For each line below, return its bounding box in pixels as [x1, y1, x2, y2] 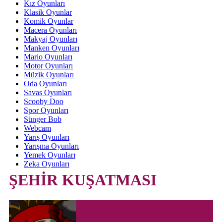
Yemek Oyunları [24, 151, 75, 159]
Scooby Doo [24, 97, 63, 106]
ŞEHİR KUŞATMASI [9, 171, 157, 189]
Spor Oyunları [24, 106, 68, 114]
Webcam [24, 124, 51, 132]
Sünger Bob [24, 115, 61, 123]
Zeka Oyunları [24, 160, 69, 168]
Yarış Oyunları [24, 133, 69, 141]
